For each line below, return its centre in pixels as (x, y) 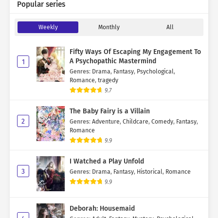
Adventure (106, 122)
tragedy (108, 80)
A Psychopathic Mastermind (113, 61)
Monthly (109, 27)
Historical (150, 172)
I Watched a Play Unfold (107, 162)
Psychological (155, 72)
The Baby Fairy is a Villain (110, 111)
